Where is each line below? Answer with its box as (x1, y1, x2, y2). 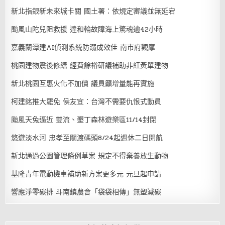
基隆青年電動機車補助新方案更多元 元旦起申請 (11, 168, 162, 179)
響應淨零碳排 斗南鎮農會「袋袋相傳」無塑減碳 (11, 186, 162, 197)
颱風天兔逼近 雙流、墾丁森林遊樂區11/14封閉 (11, 114, 157, 125)
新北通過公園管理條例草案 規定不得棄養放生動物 (11, 150, 169, 161)
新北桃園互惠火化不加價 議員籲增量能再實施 (11, 78, 155, 89)
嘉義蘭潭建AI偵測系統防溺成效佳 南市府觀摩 (11, 42, 156, 53)
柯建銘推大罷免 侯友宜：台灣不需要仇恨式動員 (11, 96, 162, 107)
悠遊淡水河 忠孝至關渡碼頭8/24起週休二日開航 (11, 132, 163, 143)
